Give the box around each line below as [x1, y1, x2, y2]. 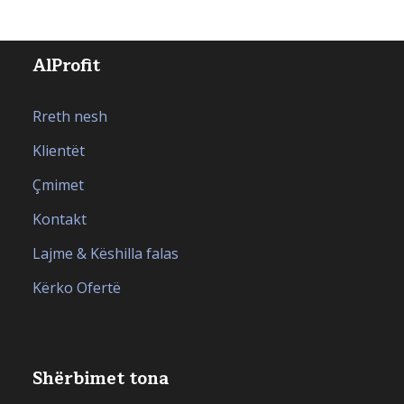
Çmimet [32, 174, 84, 195]
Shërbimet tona [32, 363, 169, 393]
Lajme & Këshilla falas [32, 243, 179, 263]
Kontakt [32, 208, 87, 229]
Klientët [32, 140, 85, 161]
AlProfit [32, 50, 100, 80]
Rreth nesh [32, 106, 107, 126]
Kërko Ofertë [32, 277, 121, 298]
